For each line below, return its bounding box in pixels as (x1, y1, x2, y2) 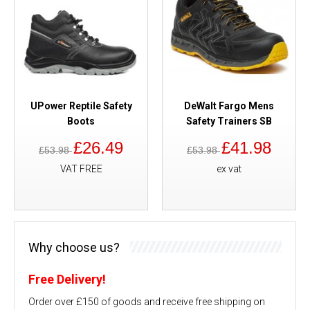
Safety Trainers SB (186, 115, 272, 127)
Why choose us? (28, 239, 120, 255)
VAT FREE (60, 163, 102, 174)
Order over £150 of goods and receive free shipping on (28, 295, 265, 307)
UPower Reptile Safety (30, 100, 132, 111)
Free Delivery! (28, 271, 106, 286)
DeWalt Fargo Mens (184, 100, 274, 111)
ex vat (217, 163, 241, 174)
